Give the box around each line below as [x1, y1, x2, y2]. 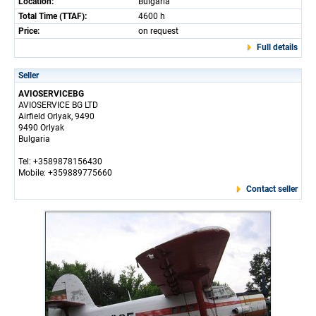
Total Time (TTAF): [18, 11, 87, 21]
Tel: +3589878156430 [18, 156, 102, 166]
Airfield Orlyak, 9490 [18, 111, 95, 121]
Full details [257, 42, 298, 52]
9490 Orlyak [18, 122, 64, 133]
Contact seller [246, 183, 298, 194]
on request [138, 25, 178, 36]
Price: [18, 25, 39, 36]
